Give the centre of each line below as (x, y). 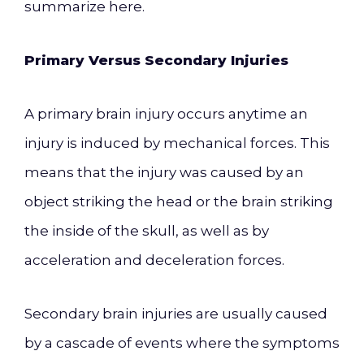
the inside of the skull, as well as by (147, 231)
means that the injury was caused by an (164, 172)
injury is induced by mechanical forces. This (177, 143)
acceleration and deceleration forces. (154, 260)
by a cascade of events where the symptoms (182, 343)
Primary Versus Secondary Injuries (156, 60)
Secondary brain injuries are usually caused (176, 314)
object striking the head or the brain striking (179, 201)
